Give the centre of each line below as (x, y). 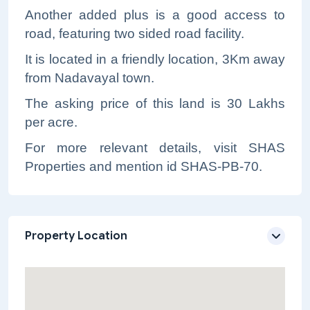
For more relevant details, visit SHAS (155, 148)
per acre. (51, 122)
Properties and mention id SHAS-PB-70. (144, 166)
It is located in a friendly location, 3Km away (155, 59)
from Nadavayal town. (90, 78)
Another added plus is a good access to (155, 15)
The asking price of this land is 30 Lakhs (155, 103)
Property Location (76, 236)
